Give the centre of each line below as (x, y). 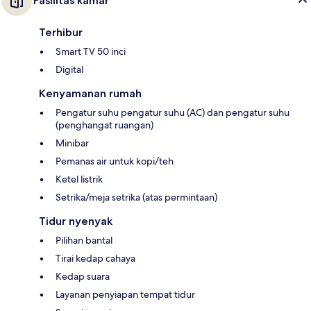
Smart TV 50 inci (91, 51)
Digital (69, 69)
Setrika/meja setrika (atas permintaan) (136, 197)
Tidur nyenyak (76, 221)
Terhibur (61, 32)
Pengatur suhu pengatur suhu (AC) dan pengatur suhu (173, 112)
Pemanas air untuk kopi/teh (115, 161)
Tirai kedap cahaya (95, 258)
